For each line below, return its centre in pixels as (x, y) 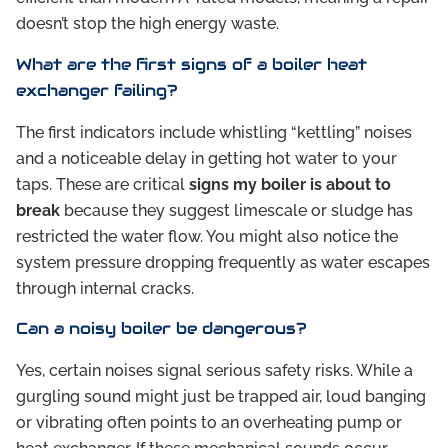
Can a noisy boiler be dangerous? (161, 329)
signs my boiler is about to (290, 184)
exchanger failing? (97, 90)
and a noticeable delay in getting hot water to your (206, 158)
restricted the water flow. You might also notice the (207, 236)
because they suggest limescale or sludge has (236, 210)
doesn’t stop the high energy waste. (147, 24)
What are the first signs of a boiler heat (191, 64)
